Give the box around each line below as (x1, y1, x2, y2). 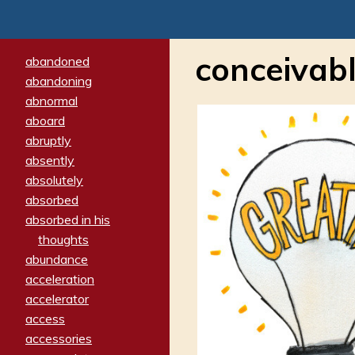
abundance (25, 250, 88, 267)
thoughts (38, 231, 89, 247)
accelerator (25, 290, 89, 307)
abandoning (25, 72, 92, 89)
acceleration (25, 270, 94, 287)
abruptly (25, 132, 71, 148)
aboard (25, 112, 65, 128)
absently (25, 151, 74, 168)
